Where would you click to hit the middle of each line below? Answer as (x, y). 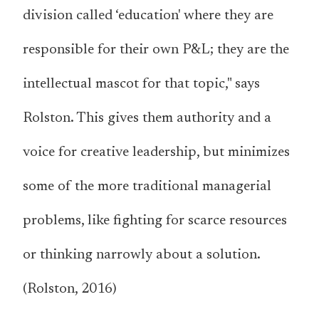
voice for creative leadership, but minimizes (156, 153)
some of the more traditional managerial (147, 187)
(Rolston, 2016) (70, 289)
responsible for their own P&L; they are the (156, 50)
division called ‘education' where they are (148, 16)
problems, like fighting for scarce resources (155, 221)
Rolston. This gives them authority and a (147, 119)
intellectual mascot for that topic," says (141, 84)
